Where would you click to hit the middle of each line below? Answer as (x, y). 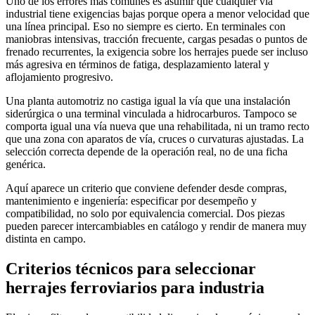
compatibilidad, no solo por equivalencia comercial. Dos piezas (145, 214)
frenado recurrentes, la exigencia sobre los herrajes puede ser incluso (157, 52)
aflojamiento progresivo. (59, 77)
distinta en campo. (46, 239)
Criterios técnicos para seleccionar (131, 269)
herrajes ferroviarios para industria (135, 288)
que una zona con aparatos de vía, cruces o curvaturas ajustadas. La (155, 139)
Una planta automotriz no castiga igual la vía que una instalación (148, 101)
